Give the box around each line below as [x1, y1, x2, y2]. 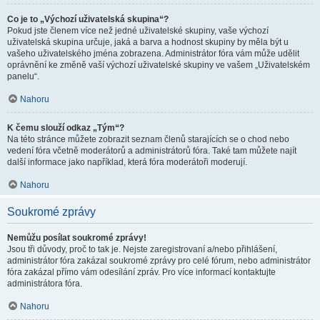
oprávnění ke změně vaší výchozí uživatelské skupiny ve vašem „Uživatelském [7, 60, 310, 70]
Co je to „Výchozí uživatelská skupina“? [7, 14, 169, 24]
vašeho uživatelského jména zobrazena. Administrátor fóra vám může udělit [7, 49, 299, 59]
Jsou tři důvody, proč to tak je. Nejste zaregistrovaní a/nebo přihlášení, [7, 244, 277, 254]
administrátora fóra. [7, 279, 82, 289]
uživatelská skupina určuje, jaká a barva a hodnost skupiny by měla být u [7, 37, 289, 47]
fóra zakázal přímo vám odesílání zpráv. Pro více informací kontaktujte [7, 267, 276, 277]
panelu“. [7, 71, 39, 81]
